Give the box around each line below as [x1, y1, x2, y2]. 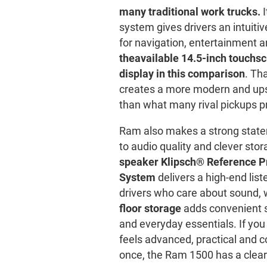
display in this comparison [119, 67, 246, 80]
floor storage [119, 202, 182, 215]
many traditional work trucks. [119, 5, 261, 18]
